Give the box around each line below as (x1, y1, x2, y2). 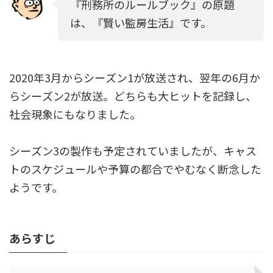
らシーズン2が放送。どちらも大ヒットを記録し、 (9, 87, 257, 104)
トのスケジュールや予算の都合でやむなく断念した (9, 160, 261, 177)
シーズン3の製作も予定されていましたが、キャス (9, 142, 257, 158)
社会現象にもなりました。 (9, 105, 141, 122)
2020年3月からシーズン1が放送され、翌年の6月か (9, 69, 260, 85)
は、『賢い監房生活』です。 (70, 14, 211, 30)
